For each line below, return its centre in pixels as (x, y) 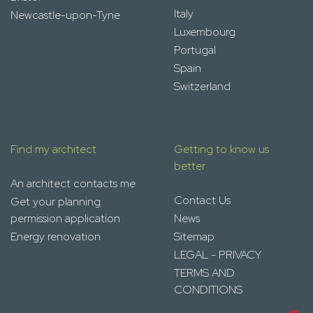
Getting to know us (221, 150)
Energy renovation (56, 237)
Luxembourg (205, 32)
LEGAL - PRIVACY (218, 255)
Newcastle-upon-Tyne (65, 15)
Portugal (195, 50)
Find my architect (53, 150)
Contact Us (202, 201)
